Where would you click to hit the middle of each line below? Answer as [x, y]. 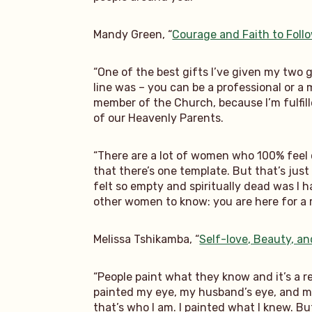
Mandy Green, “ [133, 34]
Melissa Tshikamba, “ [147, 239]
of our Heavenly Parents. [159, 118]
